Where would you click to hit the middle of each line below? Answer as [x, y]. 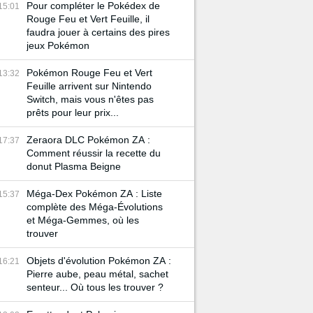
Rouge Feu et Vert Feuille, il [88, 19]
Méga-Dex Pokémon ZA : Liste [94, 194]
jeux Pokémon [58, 45]
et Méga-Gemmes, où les [83, 220]
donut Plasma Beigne [74, 166]
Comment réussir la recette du [94, 153]
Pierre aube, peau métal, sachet [97, 274]
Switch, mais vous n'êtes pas [90, 99]
